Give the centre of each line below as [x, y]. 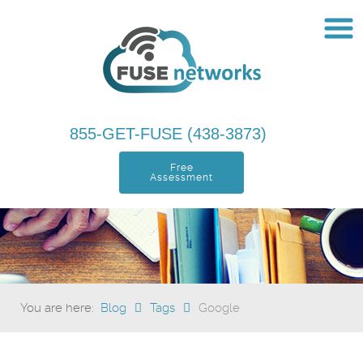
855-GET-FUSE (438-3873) [170, 134]
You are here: [60, 308]
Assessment [181, 177]
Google [219, 308]
